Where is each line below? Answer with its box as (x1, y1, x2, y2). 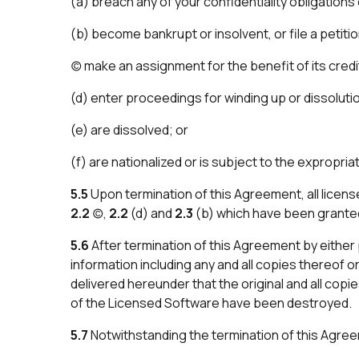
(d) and (128, 204, 175, 222)
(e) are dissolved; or (71, 120, 188, 139)
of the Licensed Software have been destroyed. (71, 293, 352, 312)
